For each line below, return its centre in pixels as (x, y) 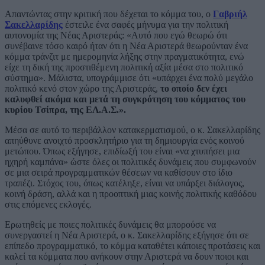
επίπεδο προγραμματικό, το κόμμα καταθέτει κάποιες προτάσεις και (132, 246)
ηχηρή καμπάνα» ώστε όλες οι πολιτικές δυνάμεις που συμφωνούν (130, 162)
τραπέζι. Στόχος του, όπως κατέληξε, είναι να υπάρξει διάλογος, (125, 183)
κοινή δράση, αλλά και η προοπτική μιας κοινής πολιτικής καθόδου (131, 194)
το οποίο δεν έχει (194, 89)
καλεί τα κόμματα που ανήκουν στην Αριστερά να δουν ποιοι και (127, 257)
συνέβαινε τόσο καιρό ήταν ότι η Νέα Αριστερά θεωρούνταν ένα (126, 46)
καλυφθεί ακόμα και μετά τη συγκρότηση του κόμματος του (125, 99)
